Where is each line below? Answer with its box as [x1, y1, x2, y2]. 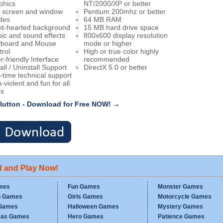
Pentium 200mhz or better [83, 7, 166, 15]
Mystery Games [158, 203, 203, 210]
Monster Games [158, 183, 203, 190]
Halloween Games [68, 203, 119, 210]
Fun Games [68, 183, 100, 190]
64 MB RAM [83, 15, 121, 23]
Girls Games [68, 193, 103, 200]
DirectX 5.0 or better [83, 63, 147, 71]
